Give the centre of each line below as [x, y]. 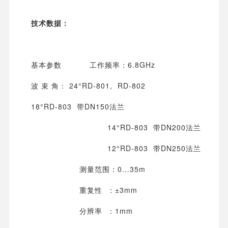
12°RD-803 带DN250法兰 [116, 148]
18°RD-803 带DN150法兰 [78, 107]
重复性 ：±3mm [84, 190]
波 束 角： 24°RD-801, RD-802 [88, 86]
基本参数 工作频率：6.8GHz [93, 65]
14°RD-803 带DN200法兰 [116, 127]
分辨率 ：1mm [82, 211]
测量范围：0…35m [88, 169]
